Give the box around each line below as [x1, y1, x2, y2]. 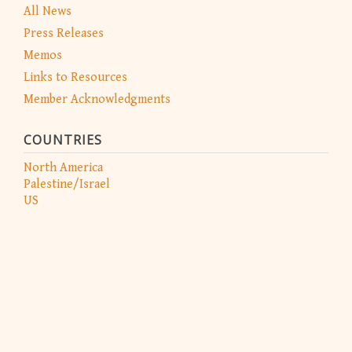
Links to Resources [24, 69, 127, 85]
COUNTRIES [24, 130, 102, 148]
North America [24, 159, 103, 175]
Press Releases [24, 25, 104, 41]
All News [24, 3, 71, 19]
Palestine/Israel [24, 176, 110, 192]
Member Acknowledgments [24, 91, 170, 107]
